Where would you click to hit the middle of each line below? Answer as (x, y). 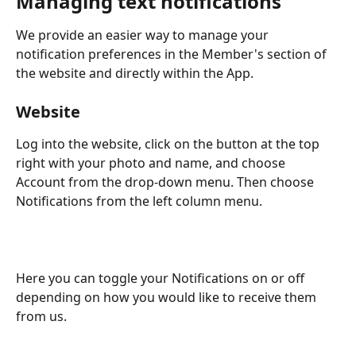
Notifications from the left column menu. (139, 201)
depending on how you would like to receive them (168, 298)
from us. (41, 317)
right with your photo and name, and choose (152, 163)
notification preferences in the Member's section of (173, 54)
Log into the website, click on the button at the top (169, 144)
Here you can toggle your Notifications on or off (162, 279)
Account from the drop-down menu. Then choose (166, 182)
